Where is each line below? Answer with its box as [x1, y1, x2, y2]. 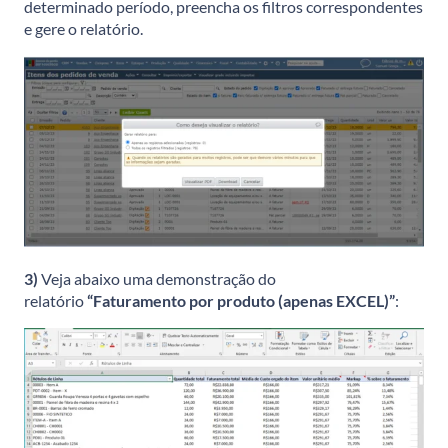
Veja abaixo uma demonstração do [38, 269, 276, 289]
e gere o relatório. [24, 19, 143, 38]
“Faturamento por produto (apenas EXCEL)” [87, 291, 395, 311]
